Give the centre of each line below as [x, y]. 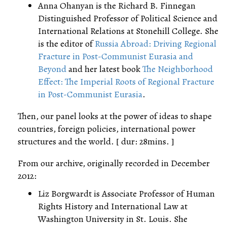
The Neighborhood [178, 69]
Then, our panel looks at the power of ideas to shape [115, 116]
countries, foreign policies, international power [107, 129]
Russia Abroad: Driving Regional [156, 44]
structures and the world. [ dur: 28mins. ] [96, 141]
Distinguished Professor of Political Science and [128, 18]
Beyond [52, 69]
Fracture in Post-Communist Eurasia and [116, 56]
